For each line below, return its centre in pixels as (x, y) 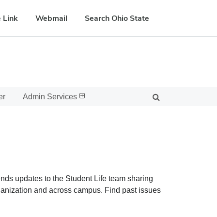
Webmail (51, 18)
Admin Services (50, 97)
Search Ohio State (117, 18)
